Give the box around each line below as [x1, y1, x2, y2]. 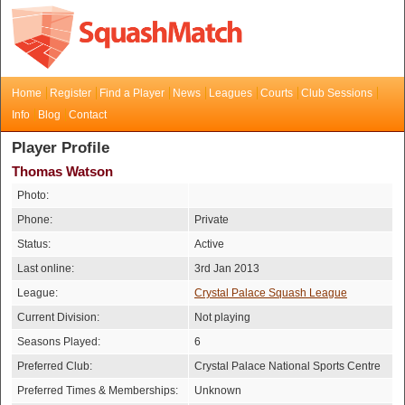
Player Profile [12, 139, 109, 156]
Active [194, 238, 224, 250]
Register [50, 87, 91, 99]
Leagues [209, 87, 252, 99]
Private [194, 213, 229, 226]
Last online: [17, 262, 74, 275]
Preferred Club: [17, 360, 92, 372]
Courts [260, 87, 293, 99]
